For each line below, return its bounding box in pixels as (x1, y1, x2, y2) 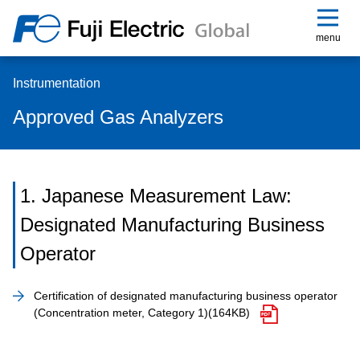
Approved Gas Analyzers (13, 106, 223, 128)
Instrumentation (13, 76, 100, 90)
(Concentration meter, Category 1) (34, 306, 208, 319)
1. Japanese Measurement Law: (20, 185, 292, 207)
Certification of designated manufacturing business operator (34, 289, 337, 302)
